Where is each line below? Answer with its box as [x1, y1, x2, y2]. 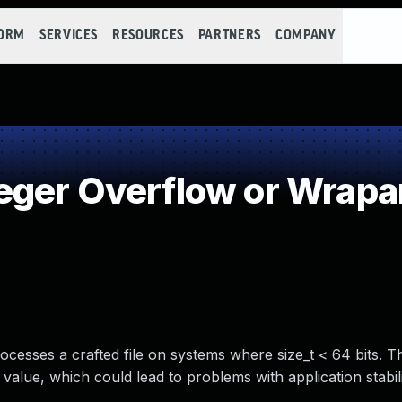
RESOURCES [112, 28, 184, 43]
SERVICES [39, 28, 99, 43]
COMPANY [275, 28, 336, 43]
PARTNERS [197, 28, 261, 43]
